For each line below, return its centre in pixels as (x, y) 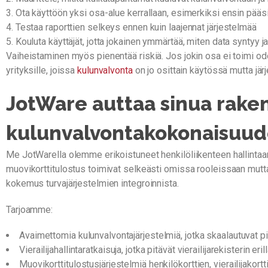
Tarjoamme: (29, 209)
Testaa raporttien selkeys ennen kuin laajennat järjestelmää (136, 28)
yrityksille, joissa (42, 71)
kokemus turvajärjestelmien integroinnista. (92, 184)
